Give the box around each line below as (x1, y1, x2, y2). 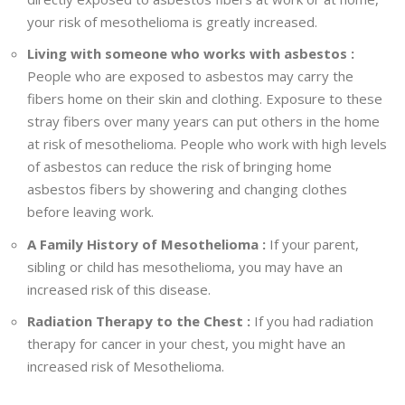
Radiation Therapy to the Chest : (27, 312, 254, 331)
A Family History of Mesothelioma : (27, 234, 269, 253)
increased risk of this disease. (27, 279, 211, 298)
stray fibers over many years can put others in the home (27, 112, 380, 131)
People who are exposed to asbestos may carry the (27, 67, 353, 86)
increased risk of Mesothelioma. (27, 357, 224, 376)
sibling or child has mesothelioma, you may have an (27, 257, 343, 276)
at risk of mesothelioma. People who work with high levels (27, 135, 387, 154)
